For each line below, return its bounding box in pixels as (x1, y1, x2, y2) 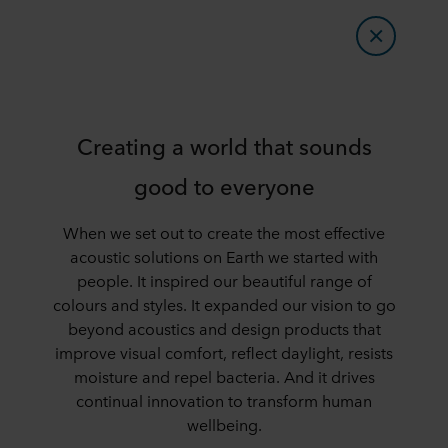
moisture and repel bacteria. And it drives (73, 365, 375, 387)
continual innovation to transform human (76, 389, 372, 411)
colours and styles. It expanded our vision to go (52, 293, 396, 315)
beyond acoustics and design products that (67, 317, 381, 339)
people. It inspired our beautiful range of (76, 269, 372, 291)
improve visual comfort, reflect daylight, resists (55, 341, 393, 363)
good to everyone (133, 170, 315, 201)
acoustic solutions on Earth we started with (70, 245, 378, 267)
